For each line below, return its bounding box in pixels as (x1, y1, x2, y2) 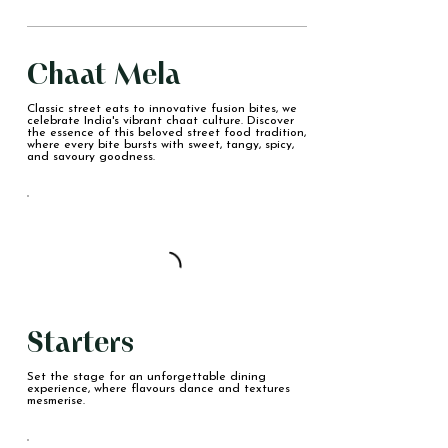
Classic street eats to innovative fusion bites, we (26, 103, 297, 116)
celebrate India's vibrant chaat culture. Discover (26, 115, 294, 128)
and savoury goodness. (26, 151, 155, 164)
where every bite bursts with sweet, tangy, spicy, (26, 139, 294, 152)
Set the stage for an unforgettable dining (26, 371, 266, 384)
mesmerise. (26, 395, 85, 408)
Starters (26, 323, 134, 364)
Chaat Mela (26, 55, 181, 96)
